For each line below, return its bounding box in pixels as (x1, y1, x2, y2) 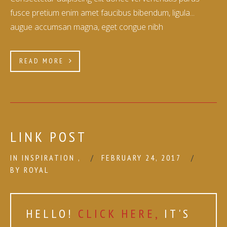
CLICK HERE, (78, 206, 164, 221)
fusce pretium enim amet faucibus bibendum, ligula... (10, 7, 195, 18)
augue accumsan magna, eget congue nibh (10, 21, 163, 32)
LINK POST (10, 127, 87, 146)
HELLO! (26, 206, 78, 221)
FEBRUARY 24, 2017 (101, 153, 184, 163)
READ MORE (19, 56, 67, 65)
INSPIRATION (22, 153, 78, 163)
